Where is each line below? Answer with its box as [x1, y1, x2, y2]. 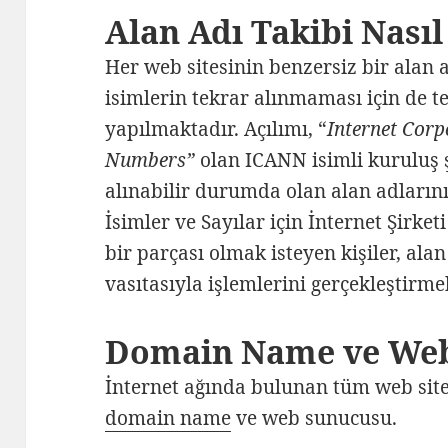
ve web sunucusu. [231, 405, 398, 432]
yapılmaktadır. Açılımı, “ [105, 116, 328, 143]
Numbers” [105, 147, 196, 174]
